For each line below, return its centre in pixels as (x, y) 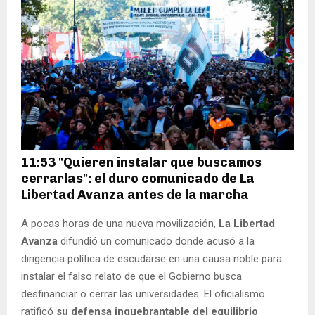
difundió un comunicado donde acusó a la (157, 242)
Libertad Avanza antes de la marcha (135, 195)
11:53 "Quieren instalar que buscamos (141, 163)
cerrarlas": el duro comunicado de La (138, 179)
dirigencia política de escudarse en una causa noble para (152, 259)
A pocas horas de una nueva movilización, (120, 224)
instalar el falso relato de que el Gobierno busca (131, 277)
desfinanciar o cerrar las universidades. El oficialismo (143, 294)
